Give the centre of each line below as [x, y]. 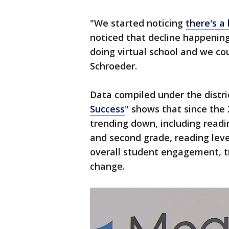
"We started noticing [138, 23]
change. [107, 166]
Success [107, 109]
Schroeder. [113, 66]
